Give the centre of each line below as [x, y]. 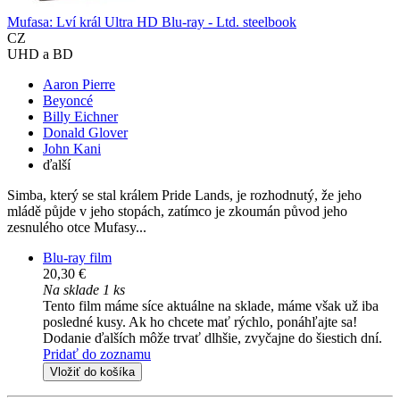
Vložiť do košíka [92, 372]
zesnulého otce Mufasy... [77, 228]
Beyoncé [68, 101]
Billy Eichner [80, 117]
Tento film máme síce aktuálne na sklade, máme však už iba [211, 306]
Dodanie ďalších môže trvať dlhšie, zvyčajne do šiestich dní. [212, 338]
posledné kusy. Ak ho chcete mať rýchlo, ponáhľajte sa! [200, 322]
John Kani [72, 149]
